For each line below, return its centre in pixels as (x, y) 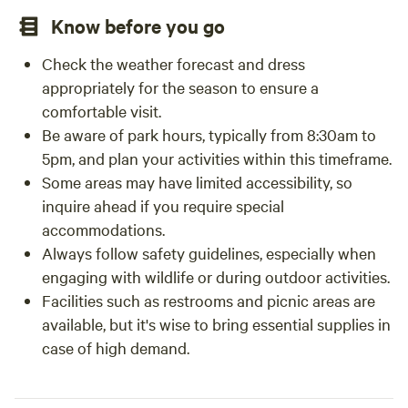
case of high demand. (116, 347)
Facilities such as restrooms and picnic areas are (209, 300)
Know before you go (138, 25)
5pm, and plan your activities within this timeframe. (217, 158)
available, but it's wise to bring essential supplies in (216, 324)
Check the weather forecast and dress (173, 63)
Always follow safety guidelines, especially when (209, 253)
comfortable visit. (102, 111)
